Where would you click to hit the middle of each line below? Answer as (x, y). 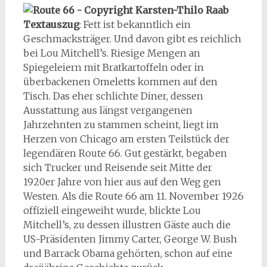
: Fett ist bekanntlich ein (135, 24)
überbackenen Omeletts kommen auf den (120, 81)
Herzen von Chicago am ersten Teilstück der (126, 139)
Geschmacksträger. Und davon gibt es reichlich (132, 38)
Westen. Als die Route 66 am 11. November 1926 (133, 196)
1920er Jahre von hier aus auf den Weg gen (122, 181)
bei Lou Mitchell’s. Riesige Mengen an (111, 53)
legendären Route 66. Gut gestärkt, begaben (125, 153)
